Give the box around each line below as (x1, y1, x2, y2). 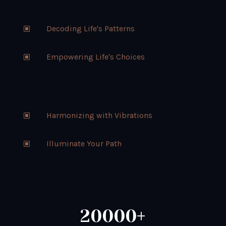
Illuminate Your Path (46, 139, 122, 149)
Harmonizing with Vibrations (46, 110, 152, 121)
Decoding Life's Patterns (46, 24, 135, 34)
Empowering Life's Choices (46, 52, 145, 62)
